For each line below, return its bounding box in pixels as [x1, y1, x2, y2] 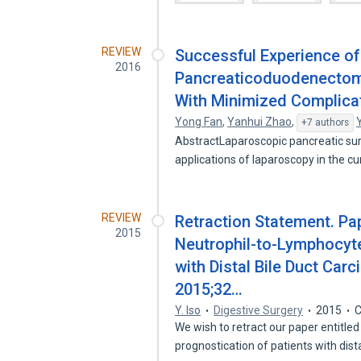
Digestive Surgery [214, 304, 304, 317]
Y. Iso [175, 304, 201, 317]
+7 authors [301, 117, 350, 128]
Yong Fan [175, 115, 223, 128]
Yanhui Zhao [227, 115, 293, 128]
